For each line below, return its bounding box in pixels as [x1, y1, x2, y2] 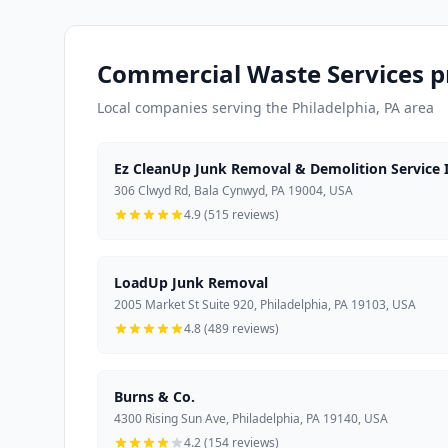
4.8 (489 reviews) [184, 320, 279, 338]
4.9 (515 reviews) [184, 206, 279, 224]
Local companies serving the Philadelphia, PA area [97, 98, 434, 118]
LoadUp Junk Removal [114, 273, 268, 293]
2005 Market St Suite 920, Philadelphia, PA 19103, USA [114, 296, 416, 314]
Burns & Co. [114, 387, 195, 407]
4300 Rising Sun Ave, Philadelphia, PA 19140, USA [114, 410, 388, 428]
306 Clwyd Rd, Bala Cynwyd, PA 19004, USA [114, 182, 353, 200]
